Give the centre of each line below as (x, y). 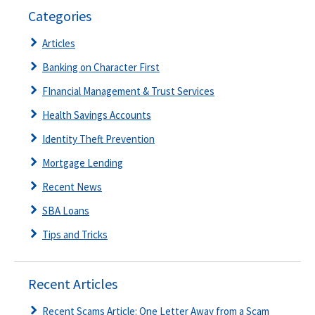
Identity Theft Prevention (98, 139)
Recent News (72, 187)
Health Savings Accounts (97, 115)
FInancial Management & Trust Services (128, 91)
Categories (60, 16)
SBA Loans (66, 211)
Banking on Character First (101, 67)
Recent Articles (73, 284)
